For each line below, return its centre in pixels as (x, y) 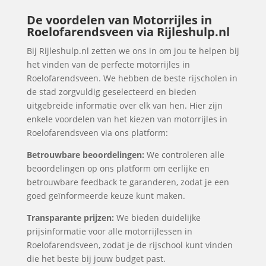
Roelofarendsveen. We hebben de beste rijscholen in (132, 78)
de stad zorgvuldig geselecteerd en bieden (111, 92)
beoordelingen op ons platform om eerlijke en (118, 168)
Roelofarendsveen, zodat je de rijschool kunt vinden (129, 245)
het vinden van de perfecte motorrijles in (108, 64)
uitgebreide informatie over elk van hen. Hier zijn (124, 105)
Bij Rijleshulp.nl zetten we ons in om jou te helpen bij (133, 51)
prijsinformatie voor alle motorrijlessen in (109, 231)
